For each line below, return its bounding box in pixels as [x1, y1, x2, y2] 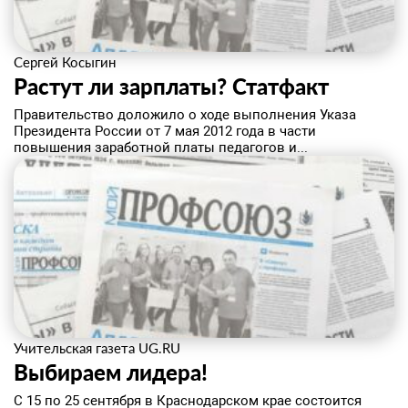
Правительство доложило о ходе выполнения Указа [14, 107, 356, 123]
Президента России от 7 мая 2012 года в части [14, 123, 316, 139]
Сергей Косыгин [14, 54, 116, 70]
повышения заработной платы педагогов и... [14, 139, 308, 156]
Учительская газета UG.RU [14, 340, 180, 356]
